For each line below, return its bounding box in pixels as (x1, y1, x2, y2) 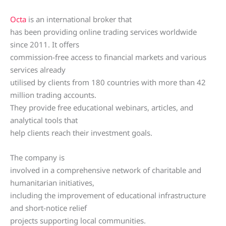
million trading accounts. (10, 90, 96, 100)
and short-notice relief (10, 203, 87, 213)
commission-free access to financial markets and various (10, 52, 206, 63)
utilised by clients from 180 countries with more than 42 (10, 77, 206, 88)
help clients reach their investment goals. (10, 128, 152, 138)
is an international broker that (26, 14, 132, 25)
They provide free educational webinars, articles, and (10, 102, 193, 113)
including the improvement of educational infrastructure (10, 190, 206, 201)
